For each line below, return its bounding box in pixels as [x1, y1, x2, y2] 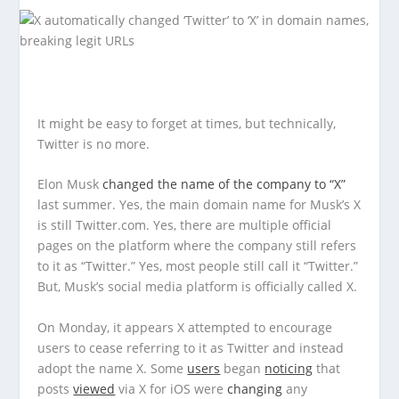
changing [227, 379, 283, 397]
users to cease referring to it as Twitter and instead [37, 338, 345, 356]
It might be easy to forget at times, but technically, [37, 115, 337, 132]
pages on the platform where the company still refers [37, 237, 357, 255]
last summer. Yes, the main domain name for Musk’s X [37, 196, 362, 214]
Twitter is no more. [37, 135, 154, 152]
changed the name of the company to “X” [102, 175, 346, 193]
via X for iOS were [115, 379, 228, 397]
